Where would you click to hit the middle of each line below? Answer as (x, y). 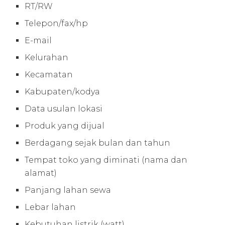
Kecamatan (50, 74)
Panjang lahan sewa (69, 190)
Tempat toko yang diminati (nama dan (106, 160)
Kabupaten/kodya (64, 91)
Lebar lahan (51, 207)
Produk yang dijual (66, 126)
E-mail (39, 40)
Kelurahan (48, 57)
